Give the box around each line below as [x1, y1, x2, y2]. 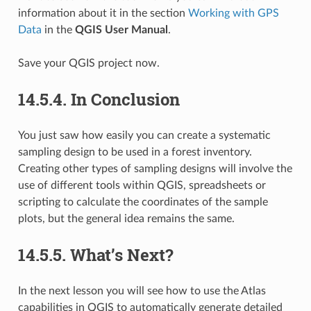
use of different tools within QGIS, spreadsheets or [17, 179, 266, 191]
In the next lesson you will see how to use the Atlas [17, 285, 266, 296]
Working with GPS [187, 7, 279, 19]
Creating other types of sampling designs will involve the [17, 162, 292, 174]
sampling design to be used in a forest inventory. [17, 146, 252, 158]
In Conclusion [70, 87, 180, 110]
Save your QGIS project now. [17, 57, 160, 69]
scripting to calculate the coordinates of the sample [17, 196, 268, 208]
